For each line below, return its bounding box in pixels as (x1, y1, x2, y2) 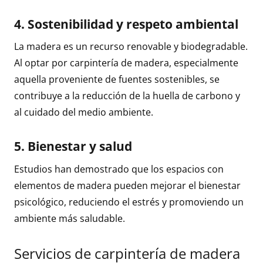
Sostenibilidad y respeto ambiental (28, 15, 238, 32)
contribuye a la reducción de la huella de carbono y (14, 89, 240, 103)
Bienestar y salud (28, 138, 132, 155)
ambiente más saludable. (14, 211, 125, 225)
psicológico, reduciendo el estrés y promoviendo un (14, 195, 244, 208)
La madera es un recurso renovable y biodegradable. (14, 40, 248, 53)
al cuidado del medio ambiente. (14, 106, 153, 119)
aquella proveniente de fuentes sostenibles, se (14, 73, 220, 86)
